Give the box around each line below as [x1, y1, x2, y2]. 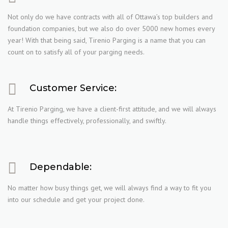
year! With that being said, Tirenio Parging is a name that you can [8, 36, 206, 45]
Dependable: [30, 161, 92, 173]
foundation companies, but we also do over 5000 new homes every [8, 24, 215, 33]
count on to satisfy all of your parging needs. [8, 47, 145, 56]
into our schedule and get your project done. [8, 195, 145, 204]
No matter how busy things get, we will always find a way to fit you [8, 183, 211, 192]
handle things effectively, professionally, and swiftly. [8, 116, 166, 125]
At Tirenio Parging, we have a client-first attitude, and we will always [8, 104, 216, 113]
